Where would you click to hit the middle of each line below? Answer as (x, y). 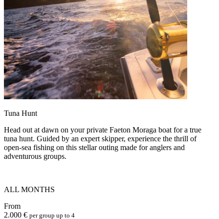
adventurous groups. (35, 156)
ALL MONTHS (29, 189)
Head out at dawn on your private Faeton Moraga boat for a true (103, 130)
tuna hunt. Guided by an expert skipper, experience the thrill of (100, 138)
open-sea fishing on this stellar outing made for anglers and (94, 147)
